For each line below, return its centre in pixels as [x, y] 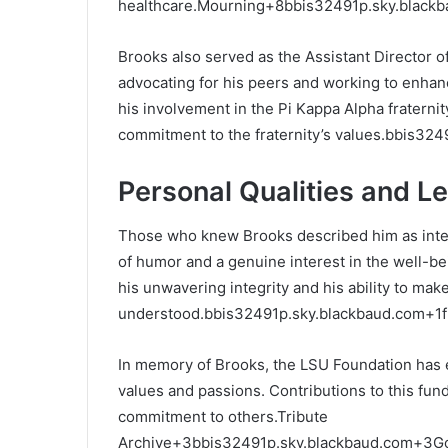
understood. [161, 314]
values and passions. [191, 391]
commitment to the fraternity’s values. [251, 134]
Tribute [302, 417]
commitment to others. [197, 417]
